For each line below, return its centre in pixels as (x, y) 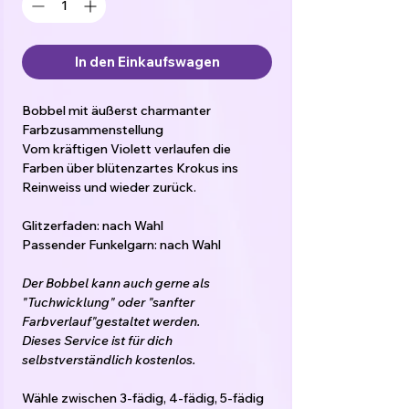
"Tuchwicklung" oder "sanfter (108, 302)
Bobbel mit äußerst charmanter (116, 110)
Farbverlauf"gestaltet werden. (111, 321)
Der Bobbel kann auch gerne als (116, 283)
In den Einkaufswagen (147, 62)
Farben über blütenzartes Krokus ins (130, 168)
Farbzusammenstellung (93, 130)
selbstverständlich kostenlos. (109, 360)
